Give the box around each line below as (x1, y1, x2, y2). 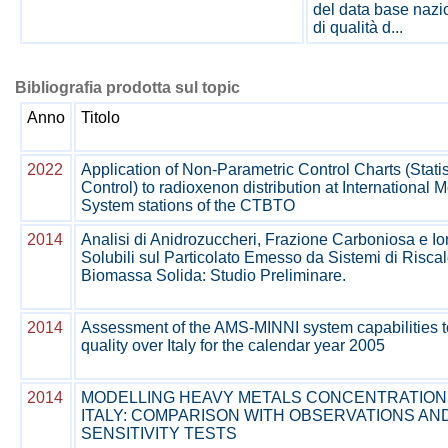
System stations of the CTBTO (81, 197, 295, 214)
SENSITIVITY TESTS (81, 425, 237, 442)
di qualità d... (313, 19, 403, 36)
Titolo (81, 109, 120, 126)
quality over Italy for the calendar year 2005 (81, 337, 385, 354)
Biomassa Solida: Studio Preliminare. (81, 267, 346, 284)
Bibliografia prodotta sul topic (15, 79, 240, 96)
